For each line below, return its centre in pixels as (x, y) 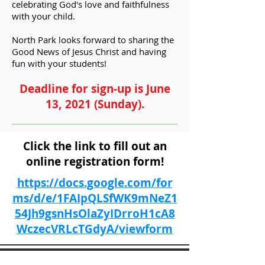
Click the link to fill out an (95, 146)
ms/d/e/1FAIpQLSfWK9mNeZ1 (95, 198)
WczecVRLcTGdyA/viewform (95, 229)
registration (97, 161)
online (45, 161)
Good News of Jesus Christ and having (89, 51)
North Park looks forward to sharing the (93, 40)
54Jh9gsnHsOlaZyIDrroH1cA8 (95, 214)
